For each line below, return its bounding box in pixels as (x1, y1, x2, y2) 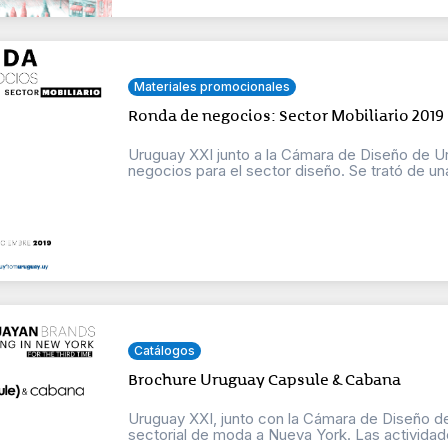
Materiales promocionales (134, 78, 291, 94)
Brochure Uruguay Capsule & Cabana (128, 369, 402, 390)
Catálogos (134, 342, 196, 358)
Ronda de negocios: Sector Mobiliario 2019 (128, 105, 445, 126)
